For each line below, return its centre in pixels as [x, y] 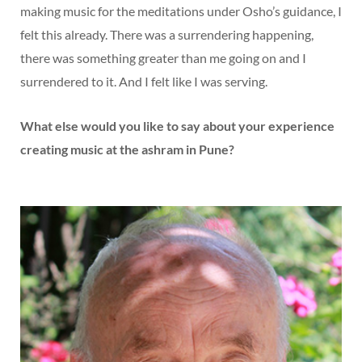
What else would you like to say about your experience [177, 126]
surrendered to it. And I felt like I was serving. [144, 82]
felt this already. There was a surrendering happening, [167, 35]
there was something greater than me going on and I [163, 58]
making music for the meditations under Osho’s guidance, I [181, 11]
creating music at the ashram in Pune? [127, 149]
